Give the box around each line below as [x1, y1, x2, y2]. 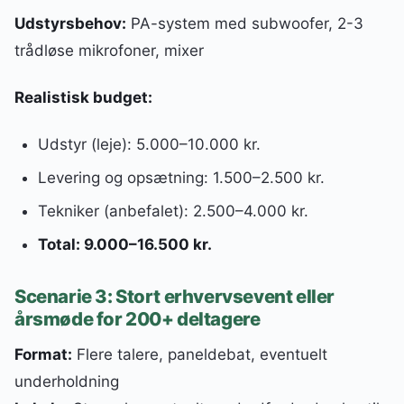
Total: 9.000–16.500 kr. [37, 234, 212, 253]
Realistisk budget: [14, 88, 152, 107]
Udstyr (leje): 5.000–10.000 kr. [37, 135, 261, 154]
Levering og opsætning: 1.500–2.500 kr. [37, 169, 325, 188]
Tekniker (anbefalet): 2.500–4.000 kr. [37, 202, 308, 221]
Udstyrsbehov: [14, 14, 126, 33]
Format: [14, 345, 72, 364]
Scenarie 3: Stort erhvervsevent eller [14, 285, 335, 308]
